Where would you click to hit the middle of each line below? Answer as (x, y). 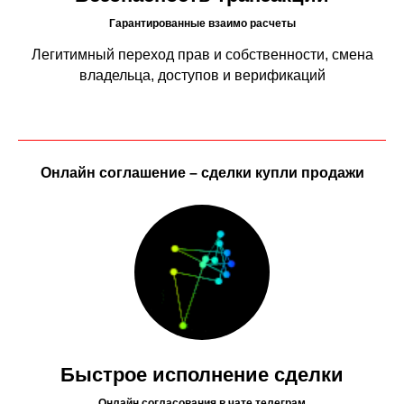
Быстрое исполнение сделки (202, 375)
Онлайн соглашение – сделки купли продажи (202, 173)
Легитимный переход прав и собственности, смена (202, 55)
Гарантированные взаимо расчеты (202, 23)
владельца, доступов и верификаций (202, 75)
